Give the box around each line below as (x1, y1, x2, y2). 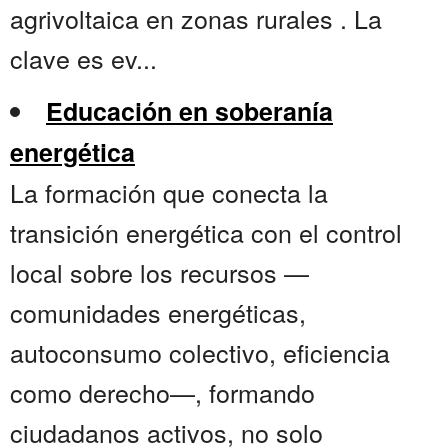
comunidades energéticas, (10, 294, 306, 331)
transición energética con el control (10, 214, 402, 251)
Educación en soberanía (46, 93, 333, 130)
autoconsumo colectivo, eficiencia (10, 334, 390, 371)
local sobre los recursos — (10, 254, 309, 291)
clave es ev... (10, 40, 157, 77)
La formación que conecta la (10, 174, 328, 211)
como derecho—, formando (10, 374, 315, 411)
